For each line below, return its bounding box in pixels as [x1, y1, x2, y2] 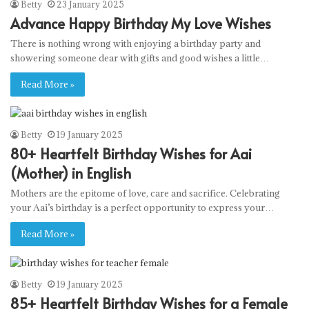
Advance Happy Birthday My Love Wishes [10, 14, 271, 34]
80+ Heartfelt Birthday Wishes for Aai [10, 144, 252, 164]
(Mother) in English [10, 163, 131, 183]
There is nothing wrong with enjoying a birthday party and [10, 37, 261, 50]
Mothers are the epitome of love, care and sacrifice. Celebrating [10, 187, 280, 200]
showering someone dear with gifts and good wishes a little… [10, 52, 269, 65]
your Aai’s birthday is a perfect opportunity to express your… [10, 201, 274, 215]
